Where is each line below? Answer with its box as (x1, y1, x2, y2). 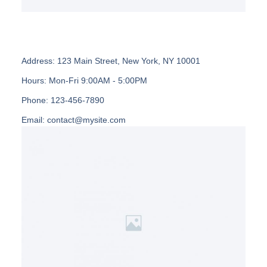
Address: (21, 55, 55, 66)
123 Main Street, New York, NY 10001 (54, 55, 200, 66)
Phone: (21, 95, 48, 105)
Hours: (21, 75, 46, 85)
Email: (21, 114, 45, 125)
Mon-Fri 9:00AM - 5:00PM (46, 75, 147, 85)
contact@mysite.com (44, 114, 126, 125)
